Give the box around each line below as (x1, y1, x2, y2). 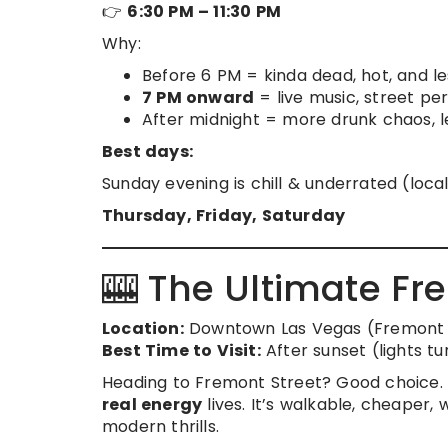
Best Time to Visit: (102, 339, 261, 362)
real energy (102, 393, 203, 416)
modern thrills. (102, 415, 219, 438)
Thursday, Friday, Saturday (102, 204, 346, 227)
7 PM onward (142, 86, 255, 109)
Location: (102, 317, 184, 340)
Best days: (102, 140, 193, 163)
